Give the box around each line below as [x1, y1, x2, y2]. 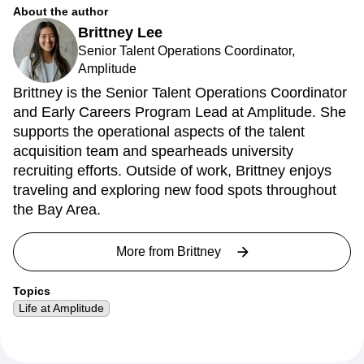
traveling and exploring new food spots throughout [13, 182, 336, 198]
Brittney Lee [78, 24, 162, 41]
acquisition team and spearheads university [13, 143, 293, 159]
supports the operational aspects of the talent [13, 123, 305, 140]
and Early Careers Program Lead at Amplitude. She [13, 104, 346, 120]
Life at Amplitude [19, 301, 104, 314]
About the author [13, 5, 108, 18]
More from [116, 245, 177, 258]
